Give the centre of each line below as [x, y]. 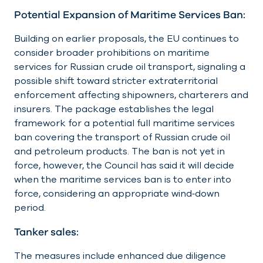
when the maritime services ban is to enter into [123, 180]
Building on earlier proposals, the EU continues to [127, 39]
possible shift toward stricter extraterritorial [116, 81]
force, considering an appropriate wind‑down [117, 194]
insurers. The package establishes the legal [114, 109]
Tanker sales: [48, 232]
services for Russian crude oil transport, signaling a [130, 67]
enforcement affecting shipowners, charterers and [131, 95]
